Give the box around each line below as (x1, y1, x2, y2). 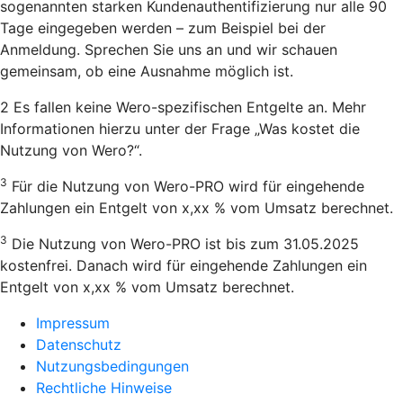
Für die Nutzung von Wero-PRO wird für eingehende (7, 176, 364, 195)
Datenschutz (36, 335, 121, 354)
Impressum (36, 313, 110, 332)
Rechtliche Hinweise (36, 378, 172, 397)
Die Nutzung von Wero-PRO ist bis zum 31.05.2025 (7, 234, 359, 253)
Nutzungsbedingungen (36, 356, 189, 375)
